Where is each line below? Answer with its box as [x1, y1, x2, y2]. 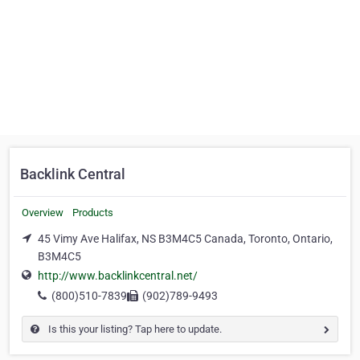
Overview [22, 207, 63, 219]
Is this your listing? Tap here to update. [46, 323, 222, 336]
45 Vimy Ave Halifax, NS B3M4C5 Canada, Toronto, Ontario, [38, 232, 333, 245]
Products [72, 207, 113, 219]
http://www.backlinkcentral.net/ [38, 269, 198, 283]
